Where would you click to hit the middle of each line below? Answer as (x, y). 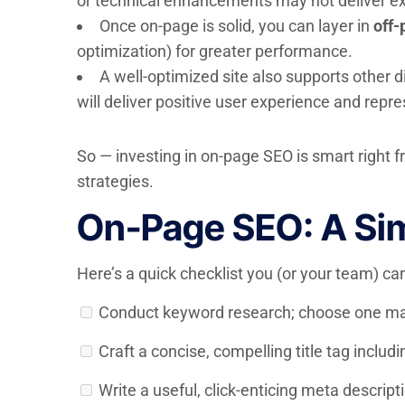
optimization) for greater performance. (214, 51)
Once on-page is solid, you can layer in (236, 26)
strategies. (115, 181)
